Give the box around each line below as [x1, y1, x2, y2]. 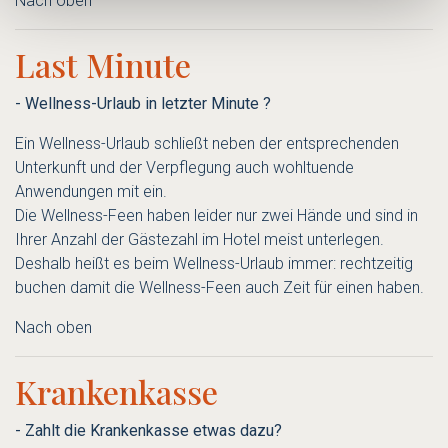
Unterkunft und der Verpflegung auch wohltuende [15, 158, 354, 178]
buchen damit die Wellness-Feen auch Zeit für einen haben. [15, 278, 424, 298]
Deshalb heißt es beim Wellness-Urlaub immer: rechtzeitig [15, 254, 413, 274]
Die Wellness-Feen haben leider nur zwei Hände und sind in [15, 206, 418, 226]
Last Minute [15, 43, 191, 87]
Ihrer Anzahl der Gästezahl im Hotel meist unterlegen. [15, 230, 384, 250]
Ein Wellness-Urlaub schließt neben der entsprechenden [15, 134, 399, 154]
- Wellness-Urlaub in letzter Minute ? [15, 94, 271, 114]
